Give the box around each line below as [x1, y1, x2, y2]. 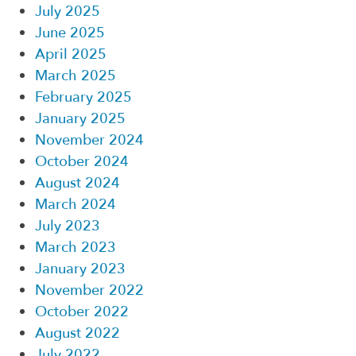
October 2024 [35, 151, 129, 172]
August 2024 [35, 172, 120, 193]
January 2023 [35, 258, 126, 279]
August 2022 [35, 323, 120, 343]
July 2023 [35, 215, 100, 236]
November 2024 [35, 130, 144, 150]
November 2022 [35, 280, 144, 300]
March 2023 [35, 237, 116, 257]
